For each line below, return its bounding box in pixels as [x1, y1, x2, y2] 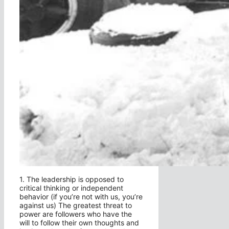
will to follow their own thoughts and [19, 218, 139, 227]
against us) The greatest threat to [19, 200, 132, 210]
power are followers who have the [19, 209, 132, 218]
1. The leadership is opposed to [19, 174, 124, 184]
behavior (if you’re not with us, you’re [19, 192, 143, 201]
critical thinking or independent [19, 183, 123, 192]
